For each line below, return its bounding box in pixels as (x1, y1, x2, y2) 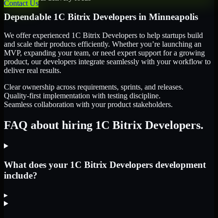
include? (4, 170, 37, 181)
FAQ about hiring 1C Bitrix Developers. (4, 119, 203, 132)
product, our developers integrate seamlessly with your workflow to (4, 57, 211, 66)
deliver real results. (4, 66, 61, 75)
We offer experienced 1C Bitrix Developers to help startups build (4, 31, 203, 40)
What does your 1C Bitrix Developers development (4, 159, 206, 170)
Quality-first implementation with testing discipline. (4, 91, 161, 100)
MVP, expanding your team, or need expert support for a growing (4, 49, 205, 57)
